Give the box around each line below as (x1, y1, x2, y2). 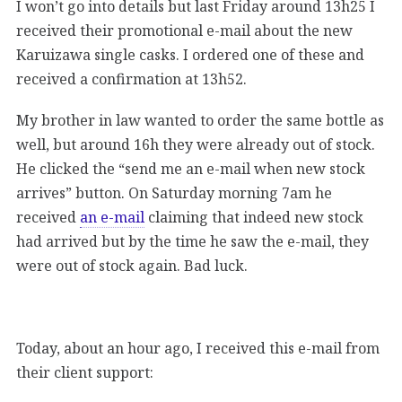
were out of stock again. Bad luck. (16, 255, 248, 275)
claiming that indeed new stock (144, 206, 363, 227)
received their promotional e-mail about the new (16, 20, 353, 40)
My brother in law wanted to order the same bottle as (16, 109, 384, 130)
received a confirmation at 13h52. (16, 68, 247, 89)
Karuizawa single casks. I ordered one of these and (16, 44, 364, 65)
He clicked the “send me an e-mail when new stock (16, 158, 365, 179)
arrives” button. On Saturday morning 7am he (16, 182, 332, 203)
